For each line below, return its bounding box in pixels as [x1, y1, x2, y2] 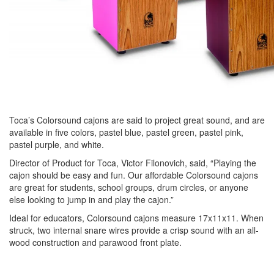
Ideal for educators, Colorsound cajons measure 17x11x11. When [9, 211, 264, 224]
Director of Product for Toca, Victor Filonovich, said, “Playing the [9, 156, 256, 169]
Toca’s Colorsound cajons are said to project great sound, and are [9, 113, 265, 126]
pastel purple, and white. [9, 138, 104, 150]
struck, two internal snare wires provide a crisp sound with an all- [9, 223, 259, 236]
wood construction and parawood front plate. [9, 235, 182, 248]
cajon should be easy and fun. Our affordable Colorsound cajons [9, 168, 258, 181]
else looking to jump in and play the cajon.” [9, 193, 174, 206]
